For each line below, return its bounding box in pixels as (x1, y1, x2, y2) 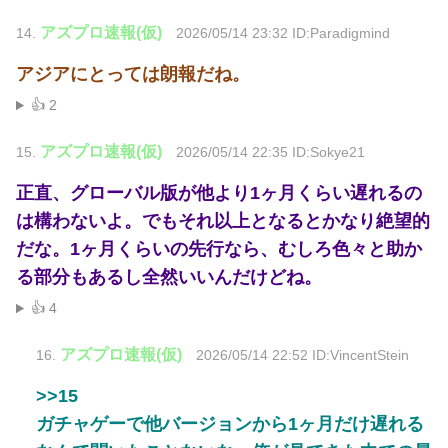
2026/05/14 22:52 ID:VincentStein (196, 348, 409, 364)
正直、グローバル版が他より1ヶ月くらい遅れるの (16, 183, 422, 204)
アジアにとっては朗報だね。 (16, 64, 250, 85)
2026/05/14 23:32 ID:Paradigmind (176, 26, 390, 42)
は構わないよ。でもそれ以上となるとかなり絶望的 (16, 211, 430, 232)
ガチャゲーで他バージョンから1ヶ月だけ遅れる (36, 414, 424, 435)
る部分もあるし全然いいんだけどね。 (16, 267, 322, 288)
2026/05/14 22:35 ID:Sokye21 (176, 145, 365, 161)
